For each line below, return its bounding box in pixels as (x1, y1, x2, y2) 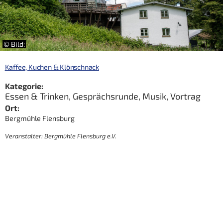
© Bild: (3, 40, 25, 49)
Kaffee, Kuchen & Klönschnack (4, 62, 99, 71)
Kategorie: (4, 81, 43, 91)
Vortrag (170, 91, 201, 102)
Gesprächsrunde (72, 91, 138, 102)
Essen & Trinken (4, 91, 69, 102)
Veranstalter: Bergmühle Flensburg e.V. (4, 131, 116, 140)
